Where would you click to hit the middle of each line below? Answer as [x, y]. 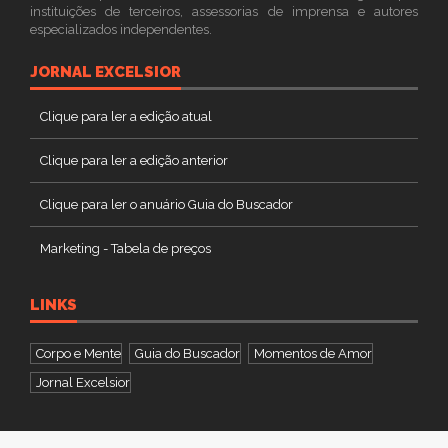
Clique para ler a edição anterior [134, 160]
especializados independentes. [121, 29]
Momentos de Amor [313, 353]
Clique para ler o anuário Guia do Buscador [166, 204]
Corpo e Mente [78, 353]
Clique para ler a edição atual [126, 116]
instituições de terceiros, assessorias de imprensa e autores [224, 11]
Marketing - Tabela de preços [125, 248]
